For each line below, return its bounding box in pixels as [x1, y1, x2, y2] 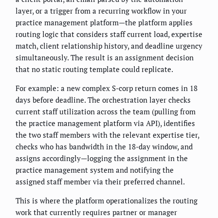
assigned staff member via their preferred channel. [16, 177, 185, 187]
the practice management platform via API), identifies [16, 118, 195, 128]
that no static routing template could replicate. [16, 64, 173, 74]
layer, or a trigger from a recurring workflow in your [16, 6, 187, 16]
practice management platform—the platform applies [16, 18, 193, 28]
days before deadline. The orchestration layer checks [16, 95, 191, 105]
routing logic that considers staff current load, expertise [16, 29, 202, 39]
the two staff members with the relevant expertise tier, [16, 130, 199, 140]
